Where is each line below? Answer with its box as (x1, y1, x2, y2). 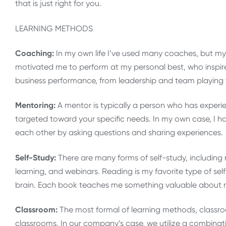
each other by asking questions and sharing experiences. (15, 128, 223, 138)
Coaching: (15, 48, 56, 58)
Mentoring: (15, 100, 58, 110)
